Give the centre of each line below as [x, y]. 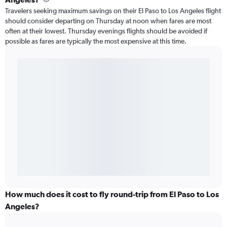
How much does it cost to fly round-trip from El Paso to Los [112, 194]
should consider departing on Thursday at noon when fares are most [108, 21]
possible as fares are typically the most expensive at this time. [96, 41]
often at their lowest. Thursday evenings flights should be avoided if [106, 31]
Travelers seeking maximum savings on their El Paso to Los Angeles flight [113, 11]
